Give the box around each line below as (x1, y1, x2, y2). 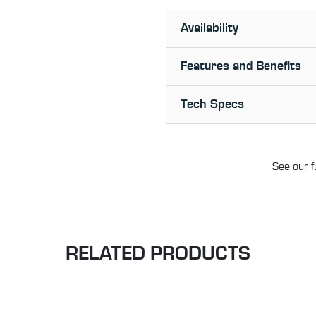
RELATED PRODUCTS (66, 244, 250, 265)
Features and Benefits (181, 60, 301, 73)
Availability (181, 22, 238, 35)
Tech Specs (181, 98, 244, 111)
